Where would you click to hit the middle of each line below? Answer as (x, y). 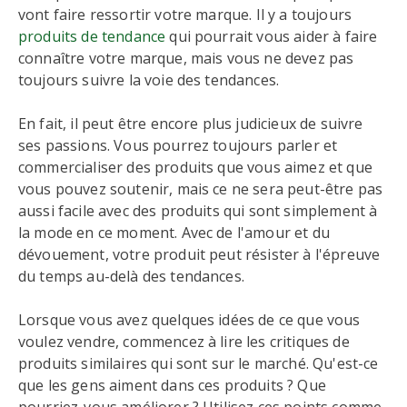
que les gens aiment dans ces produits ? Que (172, 385)
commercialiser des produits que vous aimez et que (195, 167)
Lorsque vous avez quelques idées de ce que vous (189, 320)
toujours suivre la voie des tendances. (149, 80)
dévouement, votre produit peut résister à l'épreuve (199, 254)
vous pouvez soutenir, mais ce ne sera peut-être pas (201, 189)
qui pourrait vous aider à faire (272, 36)
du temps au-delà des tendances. (131, 276)
